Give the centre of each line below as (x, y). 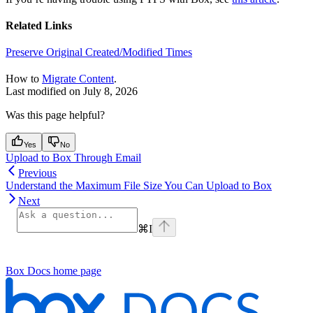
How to (24, 79)
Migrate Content (78, 79)
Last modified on (43, 92)
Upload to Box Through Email (73, 158)
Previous (37, 173)
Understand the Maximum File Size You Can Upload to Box (139, 186)
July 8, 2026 (110, 92)
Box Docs (28, 271)
